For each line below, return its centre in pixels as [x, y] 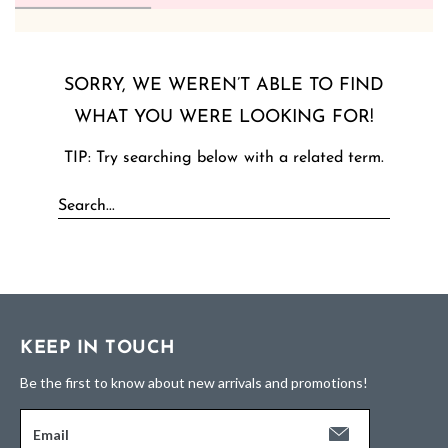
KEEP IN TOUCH [98, 349]
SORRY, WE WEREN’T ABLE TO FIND [224, 86]
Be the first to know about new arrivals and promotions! [194, 383]
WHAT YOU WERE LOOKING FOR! [224, 118]
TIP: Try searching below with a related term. [224, 158]
